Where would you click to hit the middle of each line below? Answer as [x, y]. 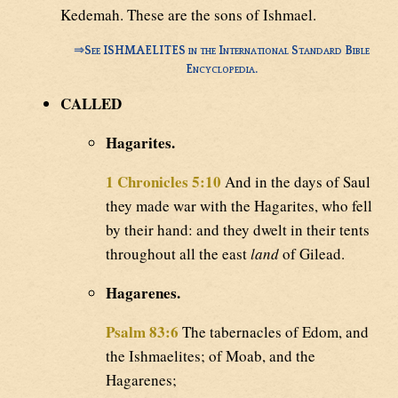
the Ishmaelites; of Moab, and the [211, 355]
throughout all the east [178, 253]
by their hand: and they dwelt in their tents [238, 229]
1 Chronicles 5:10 [163, 181]
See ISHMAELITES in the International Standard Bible [227, 51]
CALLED [91, 103]
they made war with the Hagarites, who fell [239, 205]
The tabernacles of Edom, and [274, 331]
